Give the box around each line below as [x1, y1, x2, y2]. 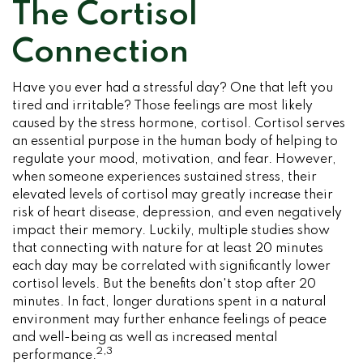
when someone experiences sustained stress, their [12, 171, 317, 184]
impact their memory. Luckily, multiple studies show [12, 224, 330, 237]
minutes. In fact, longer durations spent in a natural [12, 296, 326, 309]
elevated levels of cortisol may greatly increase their [12, 189, 333, 202]
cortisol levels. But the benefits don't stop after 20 [12, 278, 316, 291]
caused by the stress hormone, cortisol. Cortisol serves [12, 117, 345, 130]
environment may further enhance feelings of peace [12, 314, 327, 327]
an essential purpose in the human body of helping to [12, 135, 338, 148]
